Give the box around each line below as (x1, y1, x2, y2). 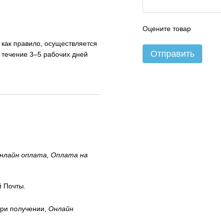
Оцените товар (143, 25, 191, 33)
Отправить (150, 49, 194, 59)
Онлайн (48, 204, 74, 213)
